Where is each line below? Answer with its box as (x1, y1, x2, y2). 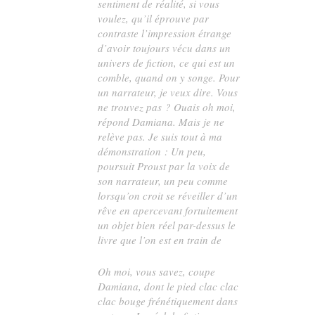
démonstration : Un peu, (98, 143, 207, 158)
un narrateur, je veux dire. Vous (98, 84, 238, 99)
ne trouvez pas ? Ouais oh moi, (98, 99, 236, 114)
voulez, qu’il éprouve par (98, 11, 210, 25)
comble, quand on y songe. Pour (98, 70, 240, 84)
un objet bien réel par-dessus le (98, 217, 236, 232)
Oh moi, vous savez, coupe (98, 264, 216, 278)
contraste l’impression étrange (98, 25, 232, 40)
